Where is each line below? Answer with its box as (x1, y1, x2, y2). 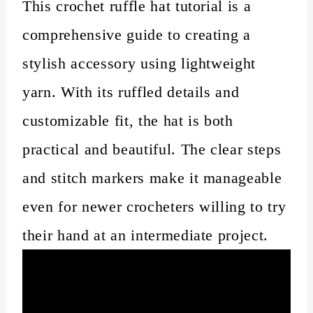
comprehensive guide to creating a (22, 25, 251, 43)
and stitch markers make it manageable (22, 168, 282, 187)
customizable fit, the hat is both (22, 111, 233, 129)
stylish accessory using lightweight (22, 54, 256, 72)
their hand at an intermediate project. (22, 226, 269, 244)
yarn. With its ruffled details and (22, 82, 240, 101)
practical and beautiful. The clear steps (22, 140, 282, 158)
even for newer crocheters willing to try (22, 197, 286, 215)
